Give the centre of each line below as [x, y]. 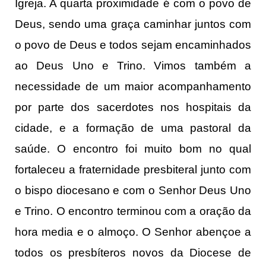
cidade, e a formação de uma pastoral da [133, 128]
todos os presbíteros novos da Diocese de [133, 253]
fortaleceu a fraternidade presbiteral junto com [133, 170]
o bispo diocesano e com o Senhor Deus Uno [133, 191]
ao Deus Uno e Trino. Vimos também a [133, 66]
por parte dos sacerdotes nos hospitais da [133, 107]
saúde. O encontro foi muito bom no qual [133, 149]
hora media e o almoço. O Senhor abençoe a [133, 232]
